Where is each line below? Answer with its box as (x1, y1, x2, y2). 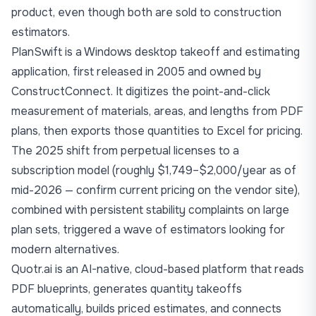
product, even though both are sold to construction (11, 5, 281, 20)
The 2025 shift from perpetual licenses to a (11, 143, 239, 158)
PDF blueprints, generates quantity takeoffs (11, 281, 242, 296)
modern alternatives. (11, 242, 119, 257)
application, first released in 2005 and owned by (11, 64, 261, 79)
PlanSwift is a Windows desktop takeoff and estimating (11, 44, 300, 59)
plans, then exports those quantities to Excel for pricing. (11, 123, 303, 138)
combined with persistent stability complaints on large (11, 202, 289, 217)
